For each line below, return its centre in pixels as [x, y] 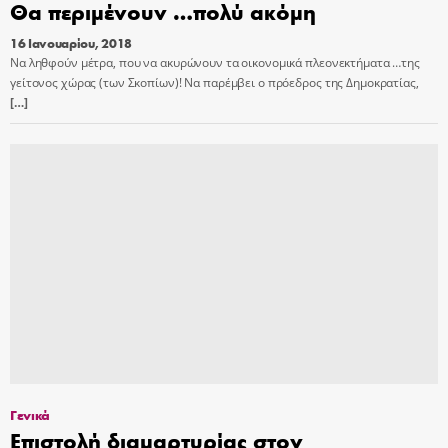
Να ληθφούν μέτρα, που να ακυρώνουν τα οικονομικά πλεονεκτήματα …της [215, 62]
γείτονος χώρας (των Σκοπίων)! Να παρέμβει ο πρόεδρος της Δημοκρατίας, [214, 82]
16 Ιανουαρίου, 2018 [71, 42]
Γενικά [30, 415]
